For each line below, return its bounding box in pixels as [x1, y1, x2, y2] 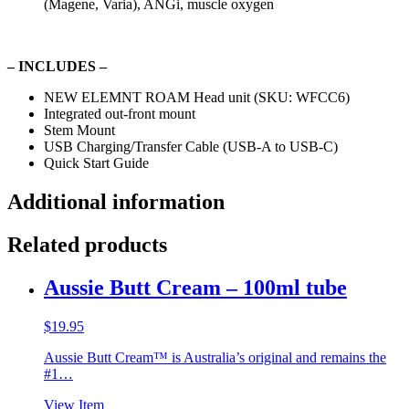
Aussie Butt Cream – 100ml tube [44, 275, 347, 299]
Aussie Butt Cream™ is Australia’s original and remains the [44, 349, 386, 365]
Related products [7, 232, 167, 257]
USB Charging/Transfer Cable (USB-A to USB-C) [44, 138, 338, 154]
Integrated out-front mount [44, 105, 195, 121]
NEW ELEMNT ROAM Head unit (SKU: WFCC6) [44, 89, 350, 105]
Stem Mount [44, 121, 115, 138]
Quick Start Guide [44, 154, 149, 171]
